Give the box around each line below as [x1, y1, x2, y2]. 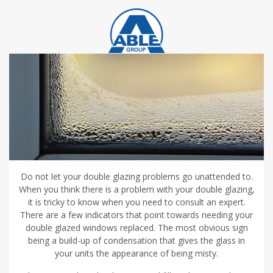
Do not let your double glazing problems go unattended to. [20, 171, 253, 183]
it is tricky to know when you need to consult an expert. [27, 196, 246, 208]
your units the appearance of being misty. [55, 247, 218, 260]
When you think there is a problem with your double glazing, [18, 183, 255, 196]
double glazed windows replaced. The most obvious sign [25, 222, 248, 234]
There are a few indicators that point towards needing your [20, 209, 253, 221]
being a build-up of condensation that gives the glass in [28, 235, 245, 247]
